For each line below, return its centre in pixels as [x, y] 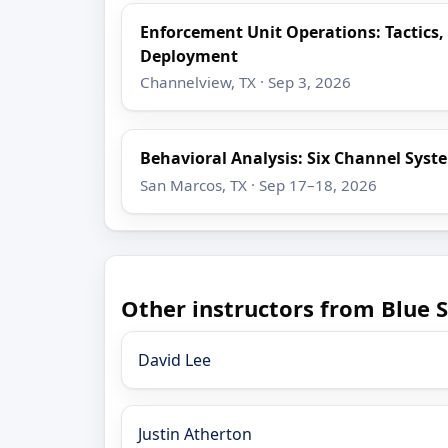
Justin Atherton [195, 434]
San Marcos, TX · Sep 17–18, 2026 [259, 184]
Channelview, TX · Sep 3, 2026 [246, 81]
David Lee [174, 360]
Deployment [189, 55]
